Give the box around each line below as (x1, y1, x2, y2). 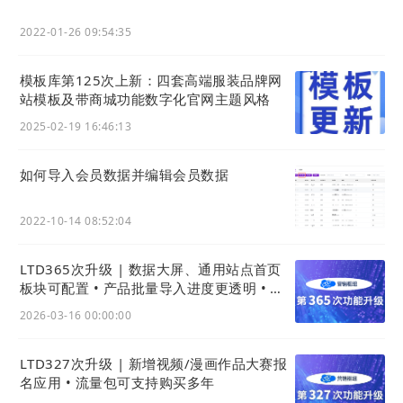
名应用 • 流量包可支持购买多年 (20, 373, 215, 392)
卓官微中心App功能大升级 (20, 298, 186, 317)
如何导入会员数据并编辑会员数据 (20, 166, 229, 184)
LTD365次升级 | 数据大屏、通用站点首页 (20, 260, 282, 279)
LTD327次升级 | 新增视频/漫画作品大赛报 (20, 354, 288, 373)
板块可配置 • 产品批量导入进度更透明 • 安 (20, 279, 284, 298)
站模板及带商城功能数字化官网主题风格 (20, 90, 271, 109)
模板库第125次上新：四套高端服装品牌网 (20, 71, 282, 90)
